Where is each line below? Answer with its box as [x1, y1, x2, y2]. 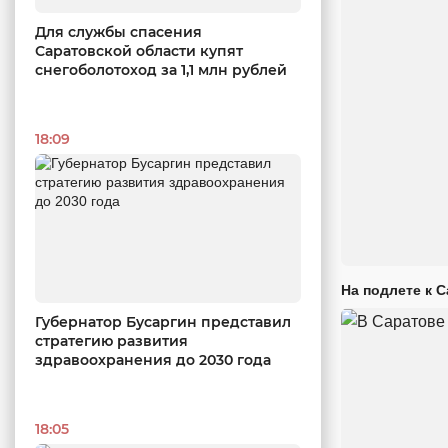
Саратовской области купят [35, 41, 243, 60]
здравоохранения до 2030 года [35, 351, 271, 370]
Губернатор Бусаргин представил [35, 313, 291, 332]
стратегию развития [35, 332, 188, 351]
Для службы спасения [35, 22, 202, 41]
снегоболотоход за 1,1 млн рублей [35, 60, 287, 79]
